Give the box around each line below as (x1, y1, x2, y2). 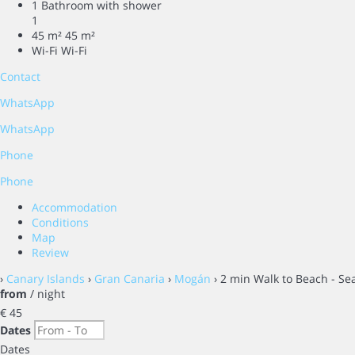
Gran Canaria (94, 271, 165, 287)
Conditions (32, 215, 89, 231)
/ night (27, 286, 65, 302)
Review (32, 245, 69, 261)
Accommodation (32, 200, 117, 216)
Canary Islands (6, 271, 85, 287)
